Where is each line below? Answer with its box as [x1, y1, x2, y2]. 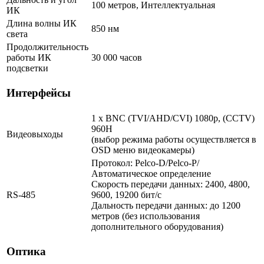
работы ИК [6, 52, 51, 62]
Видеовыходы [6, 128, 63, 139]
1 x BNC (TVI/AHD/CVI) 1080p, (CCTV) [91, 113, 255, 123]
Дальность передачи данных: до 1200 [91, 200, 240, 210]
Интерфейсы [6, 87, 71, 100]
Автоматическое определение [91, 168, 211, 179]
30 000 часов [91, 52, 142, 62]
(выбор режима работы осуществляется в [91, 134, 256, 144]
